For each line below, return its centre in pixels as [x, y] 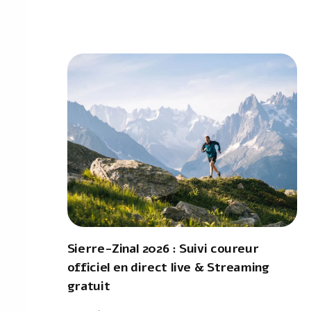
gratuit [89, 286]
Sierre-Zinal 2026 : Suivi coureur [163, 249]
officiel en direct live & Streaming [168, 267]
